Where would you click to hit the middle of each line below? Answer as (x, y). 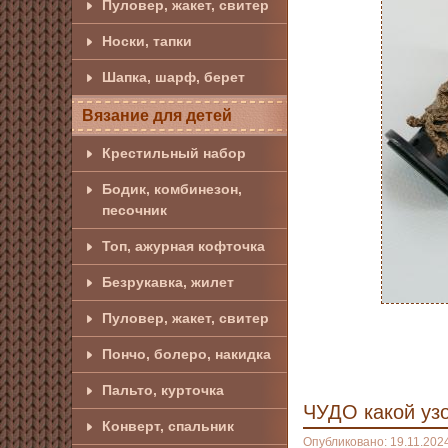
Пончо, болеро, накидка (186, 354)
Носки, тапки (147, 41)
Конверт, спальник (168, 426)
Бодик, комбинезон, (172, 189)
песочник (134, 210)
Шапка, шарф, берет (173, 77)
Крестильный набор (174, 153)
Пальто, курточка (163, 390)
